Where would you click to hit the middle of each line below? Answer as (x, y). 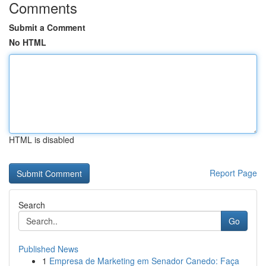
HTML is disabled (42, 140)
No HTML (28, 42)
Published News (48, 249)
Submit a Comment (47, 27)
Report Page (233, 173)
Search (32, 205)
